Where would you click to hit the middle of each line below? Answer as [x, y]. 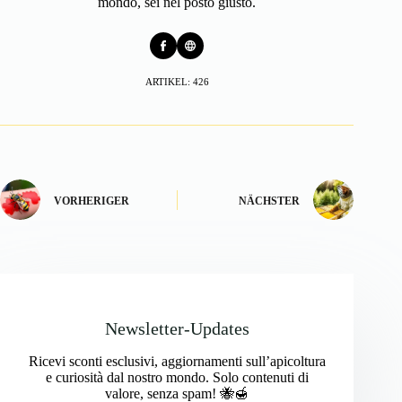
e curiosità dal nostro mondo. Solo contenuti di [177, 378]
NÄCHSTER [270, 201]
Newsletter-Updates [177, 329]
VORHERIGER [92, 201]
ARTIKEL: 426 [177, 82]
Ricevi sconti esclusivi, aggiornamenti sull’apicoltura [177, 362]
